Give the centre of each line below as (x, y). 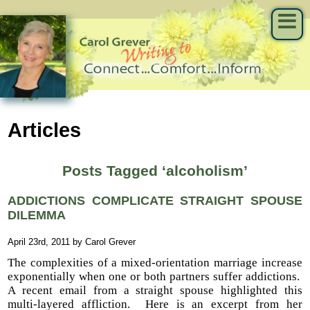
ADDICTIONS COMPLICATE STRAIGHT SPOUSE (155, 200)
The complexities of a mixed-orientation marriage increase (155, 263)
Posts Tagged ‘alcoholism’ (155, 171)
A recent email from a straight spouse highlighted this (155, 291)
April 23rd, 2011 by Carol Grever (72, 241)
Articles (45, 129)
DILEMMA (37, 215)
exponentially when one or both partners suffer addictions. (155, 277)
